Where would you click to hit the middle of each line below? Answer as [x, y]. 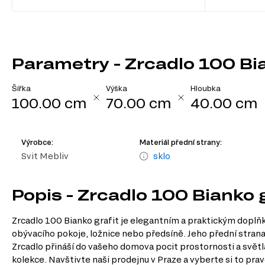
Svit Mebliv [45, 156]
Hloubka [206, 88]
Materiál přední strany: [181, 142]
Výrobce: [37, 142]
